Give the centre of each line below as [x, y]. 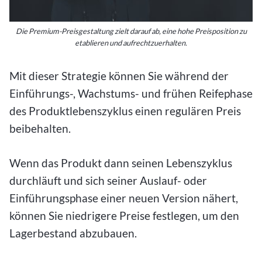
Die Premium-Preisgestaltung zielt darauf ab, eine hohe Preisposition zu [131, 31]
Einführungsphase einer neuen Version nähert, [124, 198]
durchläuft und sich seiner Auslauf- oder [108, 180]
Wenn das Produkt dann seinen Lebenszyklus [121, 163]
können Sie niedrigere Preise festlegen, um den [124, 215]
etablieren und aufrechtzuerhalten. [131, 43]
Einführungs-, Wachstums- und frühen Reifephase [131, 94]
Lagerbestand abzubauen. [73, 233]
